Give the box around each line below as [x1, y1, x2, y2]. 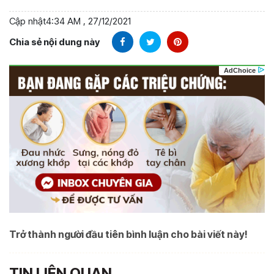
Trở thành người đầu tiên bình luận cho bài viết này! [9, 228, 248, 240]
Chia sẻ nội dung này [9, 35, 100, 48]
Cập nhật [9, 15, 46, 28]
